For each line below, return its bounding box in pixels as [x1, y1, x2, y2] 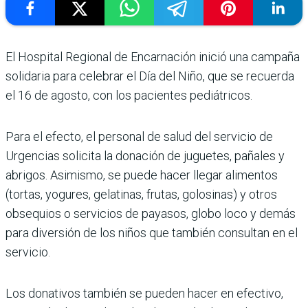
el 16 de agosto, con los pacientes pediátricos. [5, 87, 252, 102]
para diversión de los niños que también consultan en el [5, 225, 298, 240]
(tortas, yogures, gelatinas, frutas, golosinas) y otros [5, 186, 277, 201]
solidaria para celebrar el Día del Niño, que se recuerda [5, 68, 294, 83]
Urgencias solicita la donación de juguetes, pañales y [5, 148, 285, 163]
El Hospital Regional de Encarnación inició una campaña [5, 49, 300, 64]
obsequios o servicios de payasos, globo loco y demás [5, 206, 296, 221]
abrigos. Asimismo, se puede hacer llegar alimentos [5, 167, 278, 182]
